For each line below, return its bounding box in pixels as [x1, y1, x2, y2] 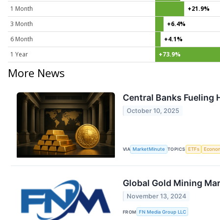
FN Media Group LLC [138, 209, 186, 215]
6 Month [10, 34, 33, 43]
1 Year [10, 50, 28, 58]
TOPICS [167, 146, 186, 152]
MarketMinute [133, 146, 165, 152]
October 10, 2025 [127, 107, 180, 114]
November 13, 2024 [127, 192, 187, 200]
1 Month [10, 4, 33, 13]
